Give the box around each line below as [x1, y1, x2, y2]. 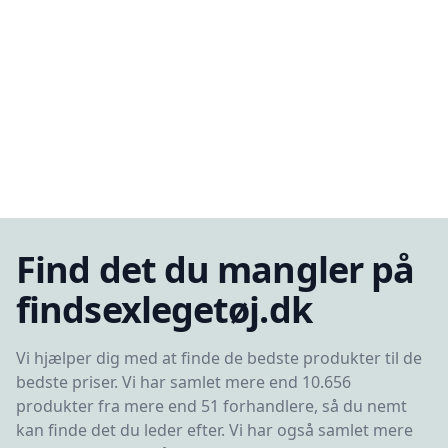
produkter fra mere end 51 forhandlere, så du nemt [16, 395, 407, 417]
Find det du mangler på [16, 245, 415, 294]
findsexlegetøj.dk [16, 285, 312, 334]
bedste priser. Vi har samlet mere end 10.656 [16, 371, 351, 393]
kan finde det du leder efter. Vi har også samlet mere [16, 419, 413, 441]
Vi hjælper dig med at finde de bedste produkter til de [16, 347, 422, 369]
